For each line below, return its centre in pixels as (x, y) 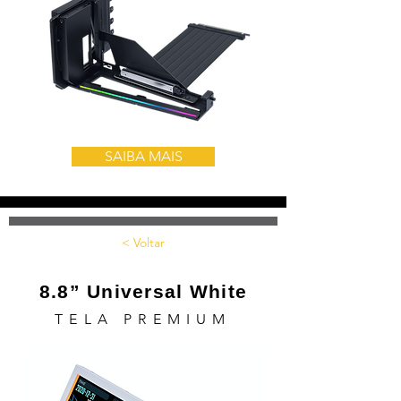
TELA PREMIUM (143, 319)
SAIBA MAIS (143, 156)
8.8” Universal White (143, 291)
